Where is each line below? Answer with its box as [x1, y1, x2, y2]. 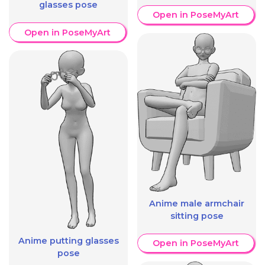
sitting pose [170, 210, 224, 221]
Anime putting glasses [18, 235, 119, 246]
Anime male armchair [149, 198, 244, 209]
